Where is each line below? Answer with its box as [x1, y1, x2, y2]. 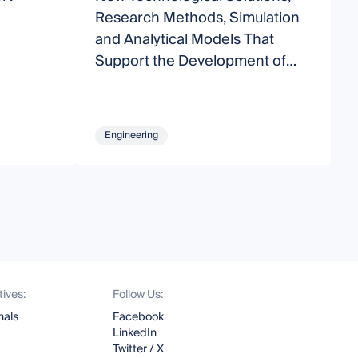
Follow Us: [113, 285, 164, 304]
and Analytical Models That [95, 26, 275, 52]
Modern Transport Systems [95, 70, 278, 95]
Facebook [113, 308, 165, 327]
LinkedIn [113, 324, 157, 343]
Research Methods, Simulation [95, 5, 300, 30]
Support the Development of [95, 48, 287, 74]
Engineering [105, 126, 159, 144]
